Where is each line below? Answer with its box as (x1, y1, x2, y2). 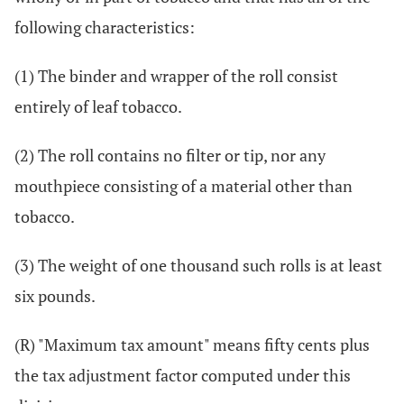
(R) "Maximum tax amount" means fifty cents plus (14, 334, 370, 355)
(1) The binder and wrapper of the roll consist (14, 65, 338, 87)
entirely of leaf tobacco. (14, 96, 182, 117)
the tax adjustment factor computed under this (14, 364, 351, 386)
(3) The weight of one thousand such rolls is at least (14, 254, 382, 276)
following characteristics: (14, 16, 195, 38)
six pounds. (14, 285, 96, 307)
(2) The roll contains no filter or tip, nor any (14, 144, 326, 166)
